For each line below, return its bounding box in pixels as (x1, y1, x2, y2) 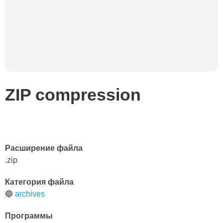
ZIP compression (5, 85, 141, 104)
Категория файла (5, 178, 74, 186)
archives (15, 190, 45, 198)
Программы (5, 212, 53, 220)
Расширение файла (5, 144, 83, 152)
